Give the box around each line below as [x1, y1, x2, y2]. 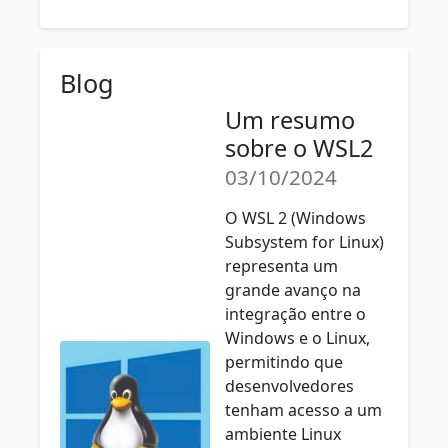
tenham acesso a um [225, 399, 382, 421]
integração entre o [225, 303, 366, 325]
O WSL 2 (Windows [225, 207, 366, 229]
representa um [225, 255, 338, 277]
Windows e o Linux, [225, 327, 370, 349]
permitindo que [225, 351, 343, 373]
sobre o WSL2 [225, 132, 373, 164]
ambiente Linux [225, 423, 341, 445]
